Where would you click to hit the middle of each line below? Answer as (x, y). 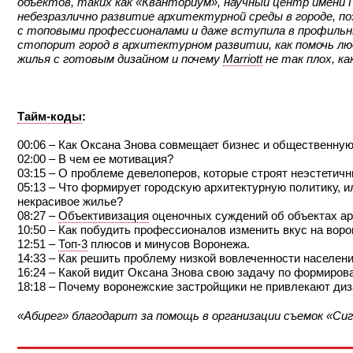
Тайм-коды (50, 116)
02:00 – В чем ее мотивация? (95, 159)
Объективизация (104, 216)
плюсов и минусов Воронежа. (169, 244)
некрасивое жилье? (70, 202)
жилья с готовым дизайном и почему (120, 58)
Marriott (243, 58)
